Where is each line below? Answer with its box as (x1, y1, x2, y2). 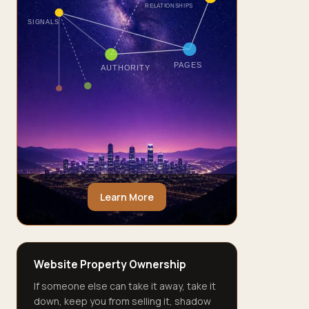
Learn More (100, 190, 154, 204)
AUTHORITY (101, 63, 150, 72)
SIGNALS (28, 18, 59, 26)
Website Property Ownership (34, 257, 186, 272)
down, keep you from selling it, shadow (34, 294, 211, 308)
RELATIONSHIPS (145, 1, 193, 9)
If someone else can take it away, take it (34, 279, 216, 292)
